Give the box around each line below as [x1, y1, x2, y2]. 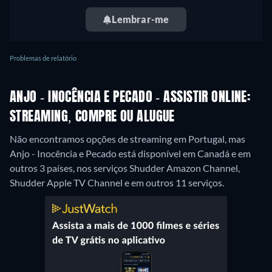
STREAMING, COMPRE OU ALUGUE [10, 110, 175, 124]
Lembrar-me [112, 13, 169, 25]
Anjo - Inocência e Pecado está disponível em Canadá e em [10, 148, 251, 159]
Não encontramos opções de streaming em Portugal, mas [10, 133, 245, 144]
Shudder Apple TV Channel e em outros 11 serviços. [10, 177, 224, 188]
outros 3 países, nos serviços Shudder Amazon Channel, [10, 162, 240, 174]
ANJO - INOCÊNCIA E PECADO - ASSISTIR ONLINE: [10, 91, 251, 104]
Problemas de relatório [10, 54, 76, 62]
